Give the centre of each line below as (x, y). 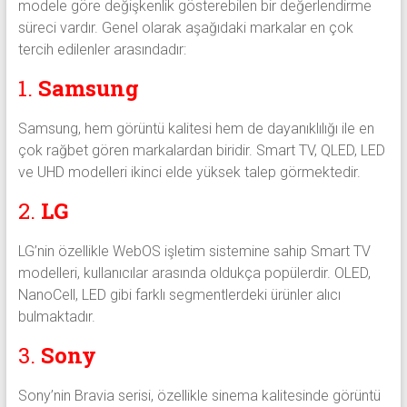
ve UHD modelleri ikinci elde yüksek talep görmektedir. (189, 172)
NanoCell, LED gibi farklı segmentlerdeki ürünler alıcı (179, 294)
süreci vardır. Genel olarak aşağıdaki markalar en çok (185, 27)
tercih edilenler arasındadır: (102, 49)
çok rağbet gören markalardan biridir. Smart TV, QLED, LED (201, 150)
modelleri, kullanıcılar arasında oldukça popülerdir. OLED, (194, 273)
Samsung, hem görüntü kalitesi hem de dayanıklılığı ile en (196, 128)
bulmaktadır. (56, 316)
